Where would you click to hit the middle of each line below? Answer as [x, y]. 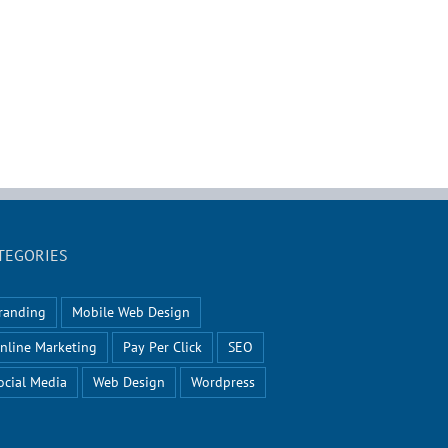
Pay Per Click [163, 347]
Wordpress [223, 382]
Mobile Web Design [131, 312]
